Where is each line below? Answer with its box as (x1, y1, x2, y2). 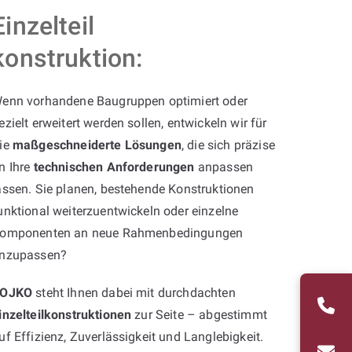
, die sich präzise (181, 137, 275, 152)
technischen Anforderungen (33, 159, 195, 174)
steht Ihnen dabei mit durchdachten (32, 284, 236, 300)
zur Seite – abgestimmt (131, 306, 267, 322)
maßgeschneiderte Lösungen (12, 137, 181, 152)
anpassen (194, 159, 254, 174)
